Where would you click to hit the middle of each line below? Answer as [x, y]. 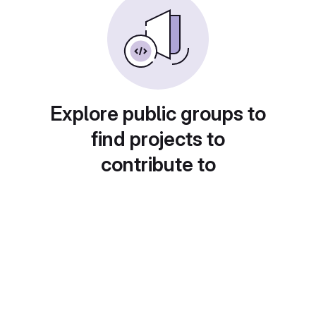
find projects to [158, 139]
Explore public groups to [158, 114]
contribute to [158, 164]
